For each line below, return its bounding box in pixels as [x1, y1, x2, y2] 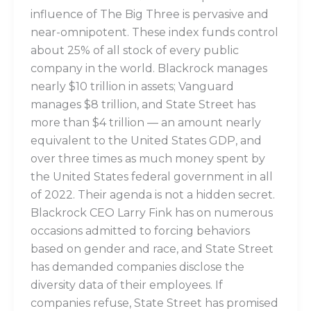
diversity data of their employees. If [30, 278, 223, 292]
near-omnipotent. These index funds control [30, 26, 278, 40]
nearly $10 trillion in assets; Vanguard [30, 80, 234, 94]
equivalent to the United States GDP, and [30, 134, 262, 148]
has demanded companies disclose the [30, 260, 244, 274]
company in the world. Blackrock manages [30, 62, 267, 76]
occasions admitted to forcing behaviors [30, 224, 250, 238]
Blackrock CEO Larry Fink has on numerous [30, 206, 273, 220]
